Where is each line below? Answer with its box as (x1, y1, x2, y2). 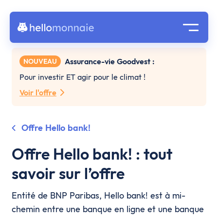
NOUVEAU (23, 57, 57, 66)
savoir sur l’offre (12, 163, 125, 183)
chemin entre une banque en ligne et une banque (12, 203, 204, 215)
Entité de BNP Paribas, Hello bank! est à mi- (12, 190, 185, 201)
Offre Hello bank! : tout (12, 144, 172, 163)
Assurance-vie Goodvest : (65, 56, 155, 66)
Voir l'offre (19, 88, 56, 97)
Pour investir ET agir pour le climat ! (19, 72, 145, 82)
